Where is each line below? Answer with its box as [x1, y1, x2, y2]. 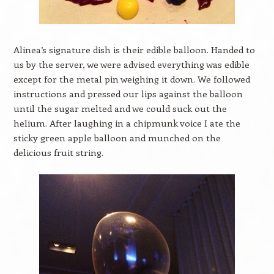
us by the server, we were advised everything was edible [13, 58, 250, 70]
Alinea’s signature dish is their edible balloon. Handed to [13, 43, 255, 56]
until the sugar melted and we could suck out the [13, 102, 227, 114]
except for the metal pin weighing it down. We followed [13, 73, 250, 85]
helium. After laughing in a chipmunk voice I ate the [13, 117, 240, 129]
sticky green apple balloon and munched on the [13, 131, 221, 144]
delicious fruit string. [13, 146, 103, 158]
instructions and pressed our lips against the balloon [13, 87, 243, 100]
